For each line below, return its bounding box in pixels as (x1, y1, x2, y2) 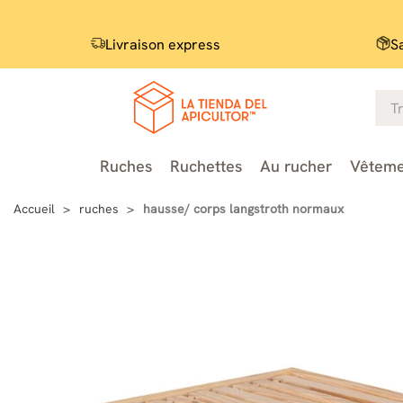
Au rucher (259, 156, 332, 176)
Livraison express (105, 35, 220, 54)
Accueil (13, 200, 55, 217)
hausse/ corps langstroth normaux (143, 200, 344, 217)
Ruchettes (169, 156, 242, 176)
